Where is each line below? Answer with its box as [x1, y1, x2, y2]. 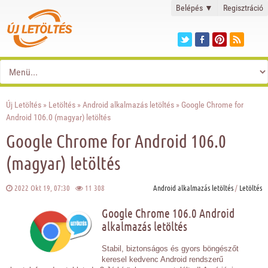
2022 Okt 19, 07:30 [13, 182, 75, 193]
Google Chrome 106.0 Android [101, 205, 234, 220]
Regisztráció [223, 3, 263, 13]
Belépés [176, 3, 205, 13]
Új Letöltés [6, 100, 41, 109]
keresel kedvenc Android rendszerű [101, 254, 223, 264]
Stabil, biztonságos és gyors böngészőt [101, 243, 239, 253]
